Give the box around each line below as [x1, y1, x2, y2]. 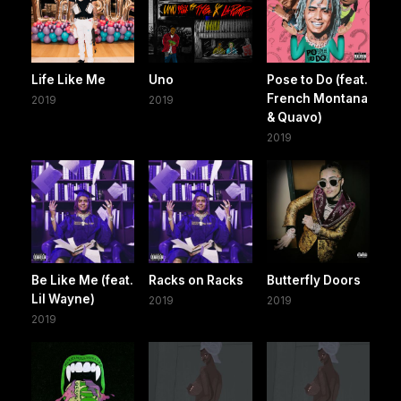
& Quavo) [266, 110, 322, 125]
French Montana [266, 91, 368, 107]
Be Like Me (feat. [31, 273, 133, 288]
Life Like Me [31, 73, 106, 88]
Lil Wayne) [31, 292, 95, 307]
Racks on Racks [149, 273, 244, 288]
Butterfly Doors [266, 273, 361, 288]
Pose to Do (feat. [266, 73, 368, 88]
